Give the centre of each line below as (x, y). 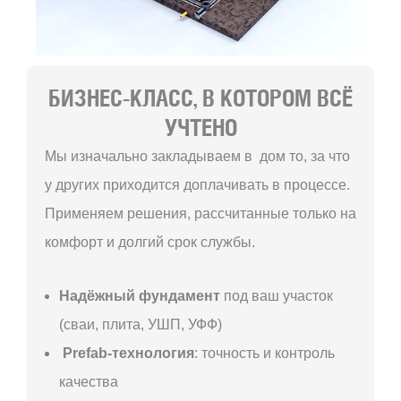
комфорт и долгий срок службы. (150, 242)
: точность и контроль (264, 353)
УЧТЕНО (200, 127)
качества (89, 381)
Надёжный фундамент (140, 295)
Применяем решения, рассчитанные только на (200, 213)
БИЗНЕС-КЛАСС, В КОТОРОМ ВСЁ (200, 97)
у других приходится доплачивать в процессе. (197, 184)
